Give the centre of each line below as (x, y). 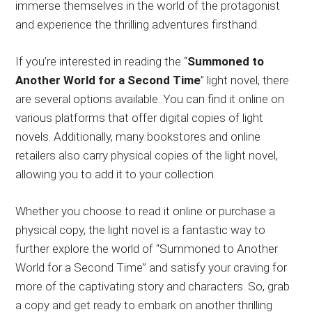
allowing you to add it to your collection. (116, 174)
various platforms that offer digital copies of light (140, 117)
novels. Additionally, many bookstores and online (138, 136)
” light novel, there (245, 80)
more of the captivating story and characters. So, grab (153, 286)
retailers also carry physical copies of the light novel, (147, 155)
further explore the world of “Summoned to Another (147, 248)
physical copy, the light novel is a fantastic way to (141, 229)
